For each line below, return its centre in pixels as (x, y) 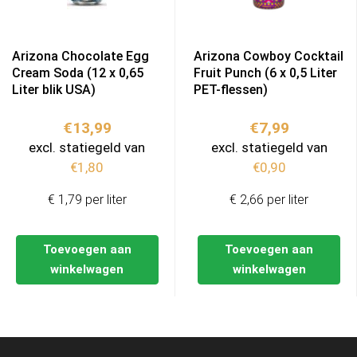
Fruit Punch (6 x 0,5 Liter (266, 73)
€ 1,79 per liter (87, 199)
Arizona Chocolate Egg (80, 57)
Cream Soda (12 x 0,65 (78, 73)
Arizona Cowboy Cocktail (269, 57)
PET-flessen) (231, 90)
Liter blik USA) (54, 90)
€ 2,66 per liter (269, 199)
